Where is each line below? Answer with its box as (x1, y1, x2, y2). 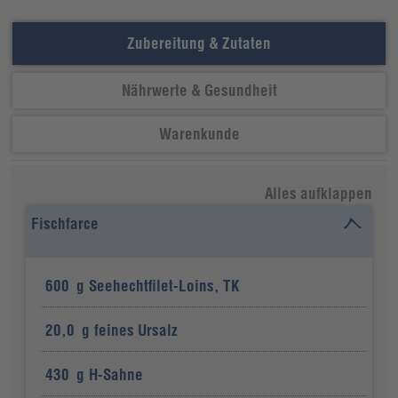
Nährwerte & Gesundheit (121, 81, 277, 100)
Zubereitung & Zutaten (127, 34, 271, 53)
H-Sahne (89, 365, 144, 385)
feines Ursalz (94, 321, 179, 340)
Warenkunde (158, 124, 240, 144)
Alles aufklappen (265, 184, 373, 203)
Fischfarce (30, 214, 99, 234)
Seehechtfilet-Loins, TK (89, 276, 240, 296)
